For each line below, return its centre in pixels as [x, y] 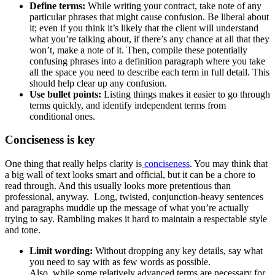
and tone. [23, 230]
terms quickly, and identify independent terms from [128, 105]
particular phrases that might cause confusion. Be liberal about [149, 17]
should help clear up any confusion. [98, 83]
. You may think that [229, 163]
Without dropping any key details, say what [178, 250]
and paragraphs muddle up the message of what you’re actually [127, 207]
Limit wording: [61, 250]
